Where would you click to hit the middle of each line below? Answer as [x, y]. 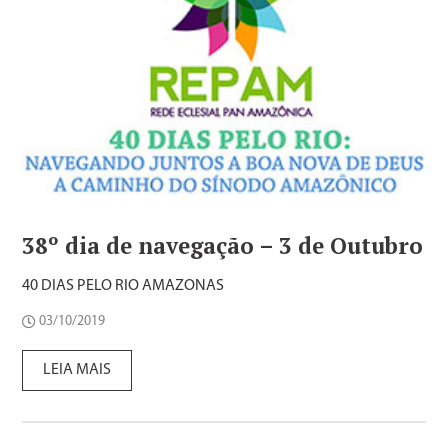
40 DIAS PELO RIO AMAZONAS [123, 285]
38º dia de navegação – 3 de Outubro [223, 245]
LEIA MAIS [77, 369]
